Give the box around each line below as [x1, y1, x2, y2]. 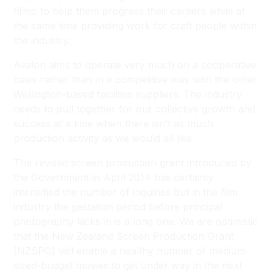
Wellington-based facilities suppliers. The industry [13, 88, 243, 100]
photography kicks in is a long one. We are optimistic [13, 215, 259, 228]
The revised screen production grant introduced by [13, 157, 252, 169]
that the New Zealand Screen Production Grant [13, 230, 234, 242]
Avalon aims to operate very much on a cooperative [13, 59, 257, 71]
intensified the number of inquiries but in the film [13, 186, 238, 198]
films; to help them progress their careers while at [13, 5, 245, 17]
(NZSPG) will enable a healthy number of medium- [13, 245, 250, 257]
